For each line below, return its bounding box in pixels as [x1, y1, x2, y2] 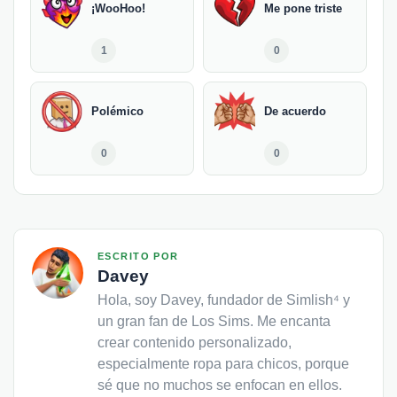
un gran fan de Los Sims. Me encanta [97, 314, 331, 330]
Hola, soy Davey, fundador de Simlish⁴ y [97, 292, 350, 308]
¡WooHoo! [91, 2, 145, 16]
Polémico [91, 105, 144, 119]
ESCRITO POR [97, 251, 179, 262]
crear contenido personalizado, [97, 335, 292, 351]
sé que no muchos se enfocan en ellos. [97, 378, 342, 393]
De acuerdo [264, 105, 326, 119]
